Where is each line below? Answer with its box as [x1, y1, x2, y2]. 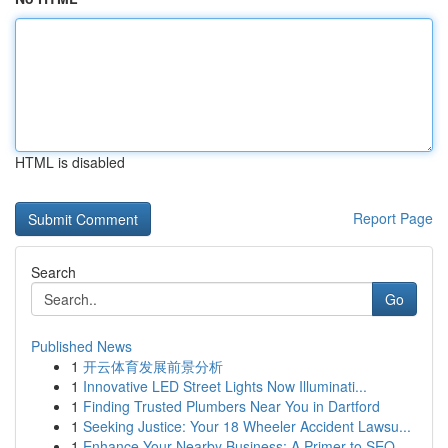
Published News [31, 336, 132, 356]
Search [31, 262, 76, 282]
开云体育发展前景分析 [83, 356, 223, 376]
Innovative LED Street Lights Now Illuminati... [83, 376, 367, 396]
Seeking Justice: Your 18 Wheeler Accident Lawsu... [83, 416, 411, 436]
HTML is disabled [15, 152, 125, 172]
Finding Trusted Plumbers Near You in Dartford [83, 396, 380, 416]
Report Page [353, 208, 433, 228]
